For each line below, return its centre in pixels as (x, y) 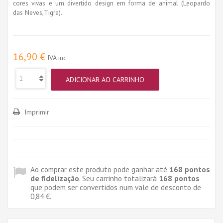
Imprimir (36, 112)
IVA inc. (57, 57)
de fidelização (55, 178)
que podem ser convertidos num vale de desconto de (116, 187)
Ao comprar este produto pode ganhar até (100, 169)
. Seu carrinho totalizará (119, 178)
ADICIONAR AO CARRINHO (105, 80)
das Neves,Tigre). (38, 12)
